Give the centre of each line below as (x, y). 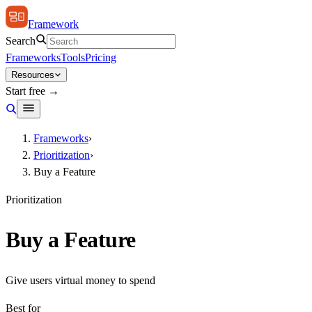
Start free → (32, 91)
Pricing (101, 57)
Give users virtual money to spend (80, 280)
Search (21, 41)
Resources (33, 75)
